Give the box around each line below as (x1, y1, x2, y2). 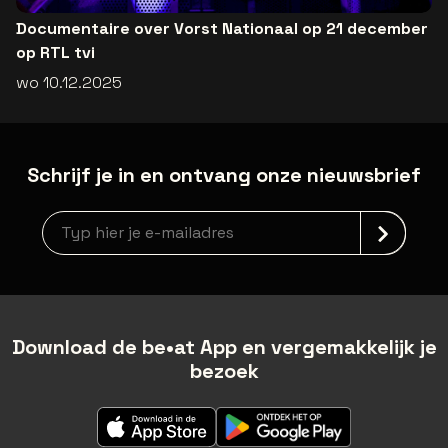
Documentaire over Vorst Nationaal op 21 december (16, 17, 428, 39)
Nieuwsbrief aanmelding (41, 210, 225, 232)
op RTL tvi (16, 41, 95, 63)
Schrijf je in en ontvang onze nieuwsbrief (27, 161, 421, 188)
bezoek (189, 357, 259, 384)
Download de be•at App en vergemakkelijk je (11, 333, 437, 360)
